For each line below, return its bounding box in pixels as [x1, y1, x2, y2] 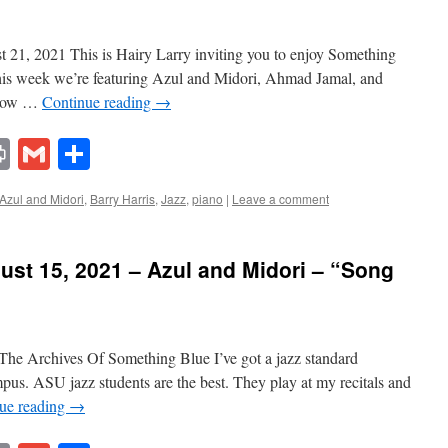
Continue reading [42, 91, 155, 112]
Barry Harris [90, 190, 155, 208]
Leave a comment [232, 190, 329, 208]
